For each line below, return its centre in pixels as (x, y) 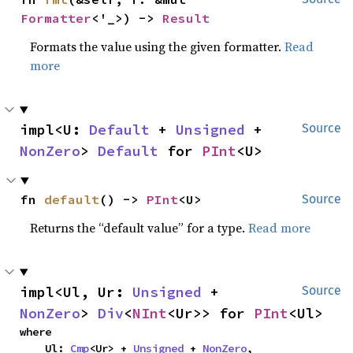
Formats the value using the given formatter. (158, 46)
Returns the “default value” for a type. (139, 228)
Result (186, 18)
